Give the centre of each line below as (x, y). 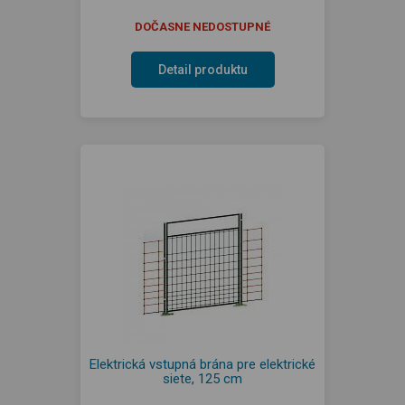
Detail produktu (202, 70)
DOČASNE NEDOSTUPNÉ (202, 27)
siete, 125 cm (202, 379)
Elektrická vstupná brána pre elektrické (202, 364)
